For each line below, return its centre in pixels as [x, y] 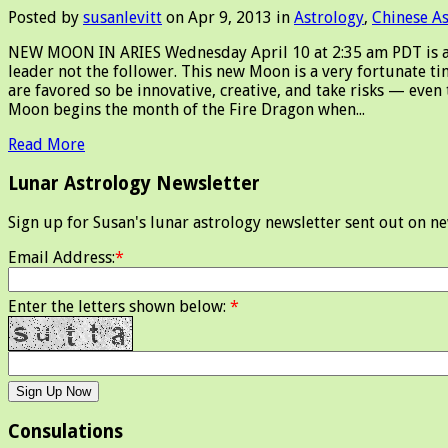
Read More [46, 145]
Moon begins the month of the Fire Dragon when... [186, 110]
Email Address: [61, 257]
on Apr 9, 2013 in [228, 18]
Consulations [65, 431]
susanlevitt [122, 18]
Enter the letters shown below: [119, 306]
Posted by [45, 18]
